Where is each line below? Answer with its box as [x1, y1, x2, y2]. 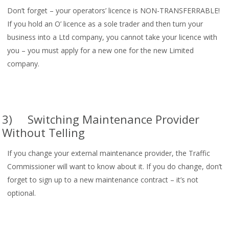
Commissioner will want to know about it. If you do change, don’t [7, 162, 223, 172]
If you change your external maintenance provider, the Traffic [7, 148, 211, 158]
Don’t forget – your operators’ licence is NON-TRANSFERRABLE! [7, 6, 222, 16]
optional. [7, 188, 36, 198]
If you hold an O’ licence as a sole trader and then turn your [7, 19, 203, 29]
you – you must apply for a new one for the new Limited [7, 45, 194, 56]
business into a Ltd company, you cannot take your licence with [7, 32, 218, 42]
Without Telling [2, 125, 85, 141]
